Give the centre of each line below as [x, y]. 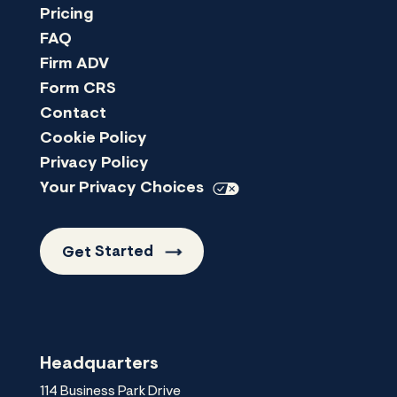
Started [124, 253]
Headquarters [99, 364]
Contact [73, 114]
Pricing [67, 15]
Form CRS [78, 89]
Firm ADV [74, 64]
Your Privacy [90, 188]
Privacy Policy [94, 163]
